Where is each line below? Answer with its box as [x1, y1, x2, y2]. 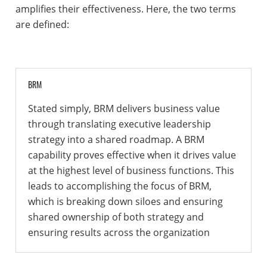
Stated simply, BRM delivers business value [27, 101, 220, 115]
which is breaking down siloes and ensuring [27, 194, 223, 208]
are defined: [15, 17, 69, 31]
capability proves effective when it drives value [27, 148, 236, 162]
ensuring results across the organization [27, 225, 210, 239]
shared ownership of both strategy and [27, 210, 204, 223]
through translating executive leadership [27, 117, 211, 131]
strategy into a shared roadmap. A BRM [27, 132, 204, 146]
